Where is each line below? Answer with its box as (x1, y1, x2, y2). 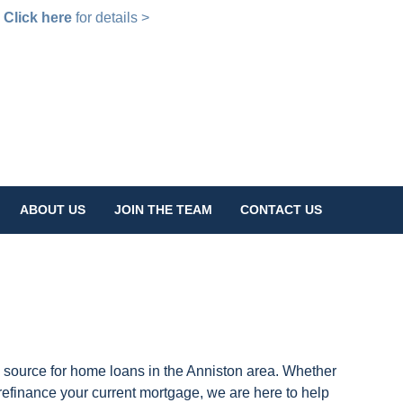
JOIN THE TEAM (113, 202, 212, 218)
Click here (3, 10, 72, 25)
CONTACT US (240, 202, 323, 218)
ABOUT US (20, 202, 86, 218)
